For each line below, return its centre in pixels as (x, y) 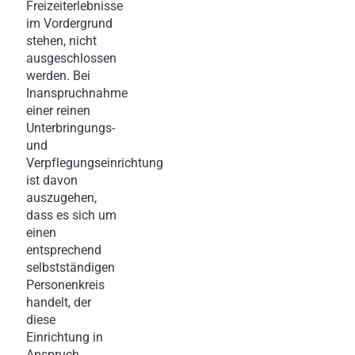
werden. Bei (58, 75)
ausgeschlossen (71, 58)
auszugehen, (61, 197)
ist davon (52, 180)
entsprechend (64, 250)
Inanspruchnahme (77, 93)
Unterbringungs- (71, 128)
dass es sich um (71, 215)
